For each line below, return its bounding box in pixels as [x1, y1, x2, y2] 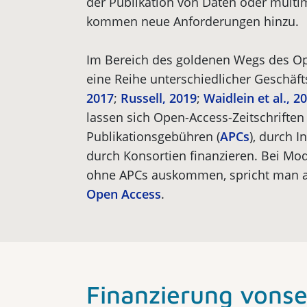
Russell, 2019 [121, 90, 197, 106]
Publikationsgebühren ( [86, 128, 220, 145]
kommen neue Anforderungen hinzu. [86, 13, 299, 29]
